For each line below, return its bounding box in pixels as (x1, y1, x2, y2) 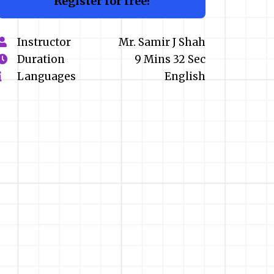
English (165, 70, 206, 84)
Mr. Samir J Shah (119, 35, 206, 50)
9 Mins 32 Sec (135, 53, 206, 67)
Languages (17, 70, 76, 84)
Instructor (17, 35, 71, 50)
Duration (17, 53, 67, 67)
